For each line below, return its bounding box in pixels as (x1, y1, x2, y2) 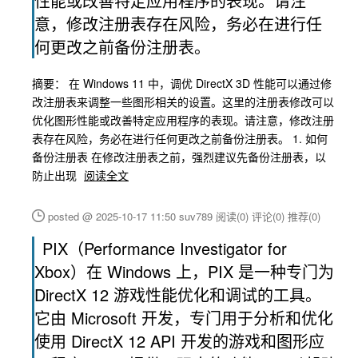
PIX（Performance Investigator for (42, 237, 287, 260)
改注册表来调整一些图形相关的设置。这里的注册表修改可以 (32, 93, 334, 109)
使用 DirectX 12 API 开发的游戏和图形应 (34, 329, 324, 352)
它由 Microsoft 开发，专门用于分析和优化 (34, 306, 333, 329)
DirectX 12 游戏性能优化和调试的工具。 (34, 283, 321, 306)
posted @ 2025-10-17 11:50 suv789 (48, 209, 216, 224)
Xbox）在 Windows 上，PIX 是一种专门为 (34, 260, 334, 283)
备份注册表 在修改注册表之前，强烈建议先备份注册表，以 (32, 149, 326, 165)
